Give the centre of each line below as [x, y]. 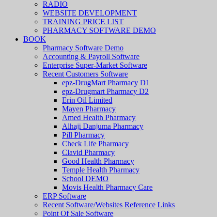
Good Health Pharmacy [98, 161]
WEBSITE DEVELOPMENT [90, 13]
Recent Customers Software [85, 74]
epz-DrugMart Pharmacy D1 [106, 83]
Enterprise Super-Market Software [95, 65]
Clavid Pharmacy [88, 152]
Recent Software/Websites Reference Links [109, 205]
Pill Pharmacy [83, 135]
